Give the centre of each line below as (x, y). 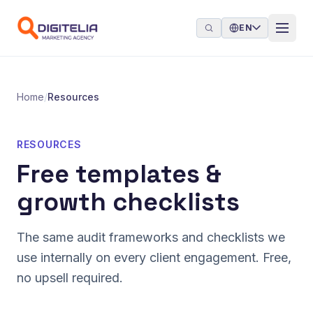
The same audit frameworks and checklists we (151, 237)
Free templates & (119, 174)
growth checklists (128, 202)
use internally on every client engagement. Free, (154, 257)
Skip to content (48, 10)
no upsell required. (70, 278)
